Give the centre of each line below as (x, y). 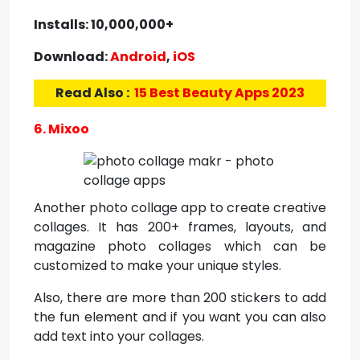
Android (138, 57)
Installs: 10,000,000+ (104, 25)
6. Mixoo (61, 129)
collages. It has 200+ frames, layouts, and (180, 227)
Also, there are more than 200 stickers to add (180, 298)
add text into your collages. (119, 336)
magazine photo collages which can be (180, 246)
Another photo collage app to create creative (180, 208)
